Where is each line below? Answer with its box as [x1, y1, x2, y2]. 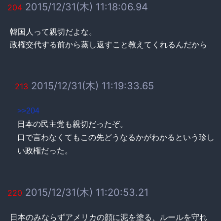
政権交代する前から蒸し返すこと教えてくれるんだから [10, 39, 207, 49]
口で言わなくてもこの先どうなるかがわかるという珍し [17, 133, 215, 142]
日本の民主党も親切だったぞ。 [17, 119, 128, 128]
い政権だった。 [17, 146, 73, 155]
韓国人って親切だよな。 [10, 26, 97, 37]
